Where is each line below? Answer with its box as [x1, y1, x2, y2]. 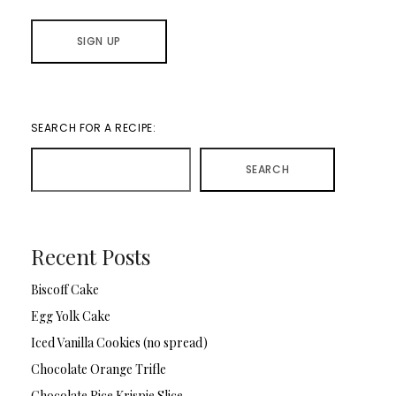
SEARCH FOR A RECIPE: [30, 120, 156, 136]
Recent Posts [30, 242, 150, 271]
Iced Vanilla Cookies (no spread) [30, 334, 208, 352]
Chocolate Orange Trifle [30, 361, 166, 378]
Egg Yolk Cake [30, 308, 110, 325]
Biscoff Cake [30, 281, 99, 299]
